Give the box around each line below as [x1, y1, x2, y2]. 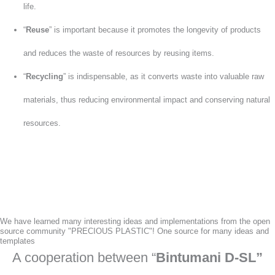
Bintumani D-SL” [156, 249, 263, 265]
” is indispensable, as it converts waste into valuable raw [63, 71, 265, 81]
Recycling [26, 71, 64, 81]
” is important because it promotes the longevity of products [49, 25, 261, 34]
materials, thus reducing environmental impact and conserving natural [23, 95, 271, 104]
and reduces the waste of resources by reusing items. [23, 48, 215, 58]
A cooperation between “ [12, 249, 156, 265]
